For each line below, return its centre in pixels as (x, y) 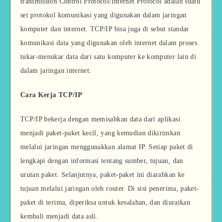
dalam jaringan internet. (56, 70)
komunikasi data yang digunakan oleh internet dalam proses (109, 43)
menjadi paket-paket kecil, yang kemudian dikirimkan (100, 133)
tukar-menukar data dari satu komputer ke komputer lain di (108, 56)
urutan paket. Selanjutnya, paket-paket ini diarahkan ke (103, 174)
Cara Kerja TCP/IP (51, 95)
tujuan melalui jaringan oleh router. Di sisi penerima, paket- (110, 188)
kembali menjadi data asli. (59, 216)
